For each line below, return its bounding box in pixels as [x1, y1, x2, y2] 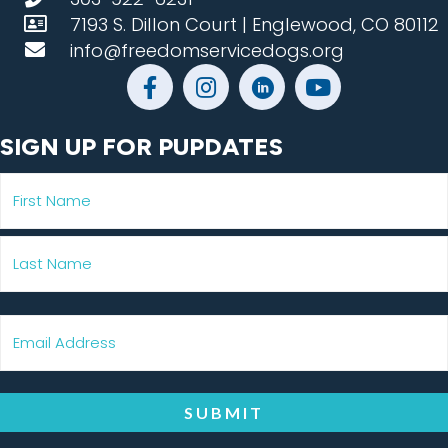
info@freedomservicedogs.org [70, 38, 344, 64]
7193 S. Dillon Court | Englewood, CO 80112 [70, 12, 439, 38]
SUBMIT [184, 403, 264, 423]
